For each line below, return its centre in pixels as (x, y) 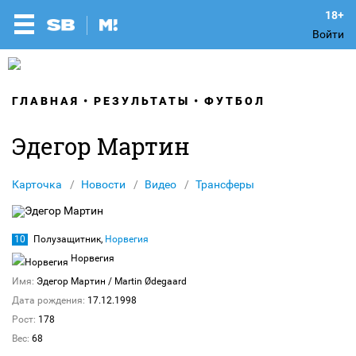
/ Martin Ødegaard (147, 281)
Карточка (37, 184)
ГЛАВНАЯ (46, 101)
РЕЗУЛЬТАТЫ (142, 101)
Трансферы (225, 184)
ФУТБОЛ (235, 101)
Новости (103, 184)
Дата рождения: (48, 300)
